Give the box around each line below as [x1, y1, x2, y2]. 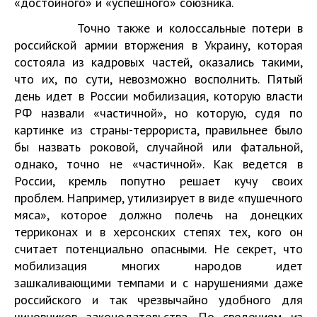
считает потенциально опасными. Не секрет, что [14, 241, 303, 257]
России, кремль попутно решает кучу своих [14, 173, 303, 189]
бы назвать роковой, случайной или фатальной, [14, 139, 303, 155]
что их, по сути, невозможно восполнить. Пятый [14, 71, 303, 87]
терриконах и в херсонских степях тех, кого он [14, 224, 303, 240]
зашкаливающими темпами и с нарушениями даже [14, 275, 303, 291]
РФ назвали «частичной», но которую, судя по [14, 105, 303, 121]
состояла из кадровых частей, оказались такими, [14, 54, 303, 70]
